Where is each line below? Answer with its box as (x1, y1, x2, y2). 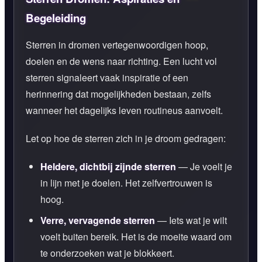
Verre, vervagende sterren (40, 213, 155, 227)
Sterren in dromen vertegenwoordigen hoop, (26, 37, 208, 51)
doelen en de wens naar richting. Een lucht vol (26, 54, 217, 68)
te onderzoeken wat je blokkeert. (40, 246, 174, 260)
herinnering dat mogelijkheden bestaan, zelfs (26, 87, 211, 101)
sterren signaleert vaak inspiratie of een (26, 70, 188, 84)
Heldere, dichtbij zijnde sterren (40, 159, 176, 173)
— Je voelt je (176, 159, 232, 173)
